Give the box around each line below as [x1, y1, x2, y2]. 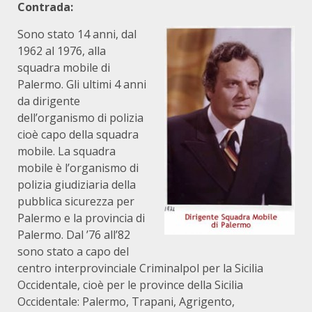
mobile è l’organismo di [17, 160, 139, 175]
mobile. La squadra [17, 143, 116, 159]
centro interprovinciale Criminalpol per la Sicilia [17, 260, 263, 276]
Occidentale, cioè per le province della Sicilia [17, 277, 243, 292]
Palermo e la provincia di [17, 210, 145, 226]
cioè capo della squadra [17, 127, 139, 142]
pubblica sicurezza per [17, 194, 134, 209]
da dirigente [17, 93, 80, 109]
